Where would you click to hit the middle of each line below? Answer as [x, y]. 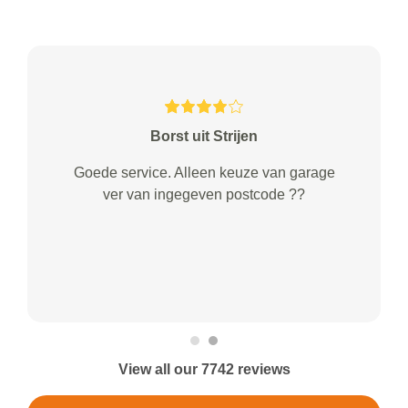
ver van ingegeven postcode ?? [204, 195]
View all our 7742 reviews [204, 370]
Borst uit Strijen [204, 137]
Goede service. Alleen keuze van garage [204, 173]
